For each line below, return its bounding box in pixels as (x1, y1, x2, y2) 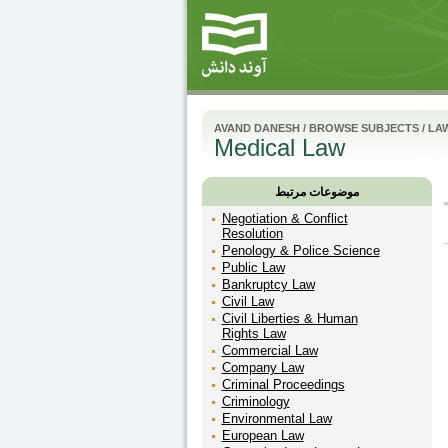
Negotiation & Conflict (221, 211, 348, 226)
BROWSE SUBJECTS (308, 122, 419, 134)
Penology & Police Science (221, 243, 380, 258)
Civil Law (221, 294, 274, 309)
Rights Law (221, 326, 286, 341)
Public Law (221, 260, 285, 275)
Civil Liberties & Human (221, 311, 358, 326)
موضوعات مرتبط (274, 185, 359, 199)
